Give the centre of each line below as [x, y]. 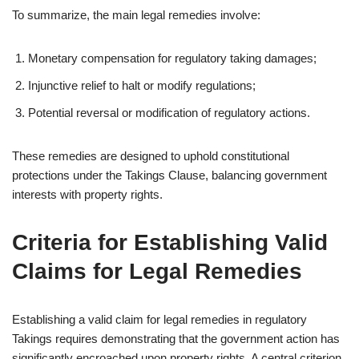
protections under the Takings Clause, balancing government [169, 175]
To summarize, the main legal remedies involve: [136, 15]
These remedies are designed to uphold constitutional [151, 156]
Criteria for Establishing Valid [170, 242]
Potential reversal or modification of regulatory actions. [169, 113]
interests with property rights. [87, 194]
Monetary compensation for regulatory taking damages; [172, 58]
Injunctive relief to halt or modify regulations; [142, 85]
